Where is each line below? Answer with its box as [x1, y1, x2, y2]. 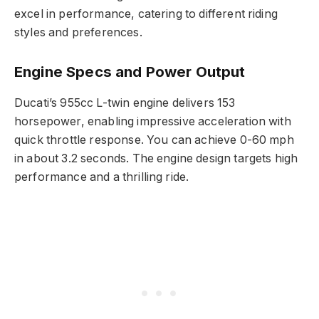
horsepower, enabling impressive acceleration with [14, 114, 291, 128]
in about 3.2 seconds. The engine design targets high [14, 151, 298, 165]
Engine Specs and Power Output [14, 63, 246, 81]
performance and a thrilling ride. [14, 169, 189, 184]
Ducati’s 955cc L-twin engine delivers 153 [14, 95, 236, 110]
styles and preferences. [14, 25, 142, 39]
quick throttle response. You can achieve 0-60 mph [14, 132, 294, 147]
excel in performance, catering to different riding [14, 6, 278, 21]
